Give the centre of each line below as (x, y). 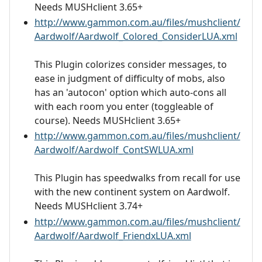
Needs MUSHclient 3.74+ (88, 206)
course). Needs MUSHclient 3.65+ (107, 120)
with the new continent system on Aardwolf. (132, 192)
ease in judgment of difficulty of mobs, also (130, 78)
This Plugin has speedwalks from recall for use (137, 178)
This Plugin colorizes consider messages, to (130, 64)
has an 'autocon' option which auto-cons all (130, 92)
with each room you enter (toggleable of (124, 106)
